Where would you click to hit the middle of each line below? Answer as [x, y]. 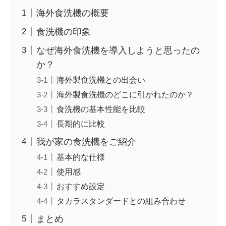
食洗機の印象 [63, 32]
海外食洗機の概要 [72, 13]
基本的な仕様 [80, 157]
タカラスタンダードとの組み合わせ [121, 201]
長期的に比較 [80, 123]
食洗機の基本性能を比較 [101, 109]
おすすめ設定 [80, 186]
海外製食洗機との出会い [101, 79]
